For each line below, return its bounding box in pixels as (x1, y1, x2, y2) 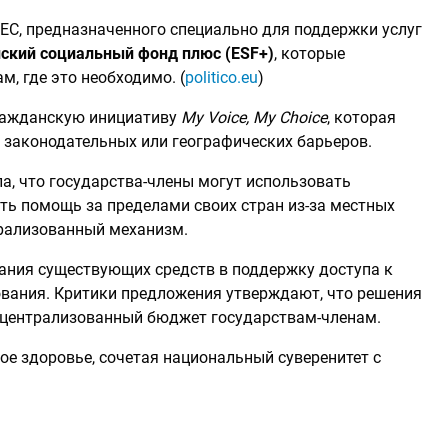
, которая (327, 108, 396, 127)
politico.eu (185, 68, 258, 87)
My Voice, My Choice (181, 108, 327, 127)
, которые (274, 44, 345, 63)
